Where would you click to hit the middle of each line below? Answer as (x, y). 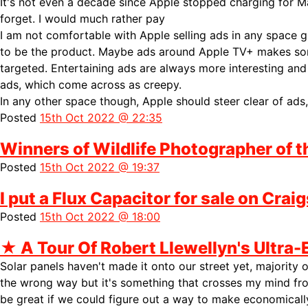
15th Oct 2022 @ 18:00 (100, 216)
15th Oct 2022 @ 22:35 (101, 117)
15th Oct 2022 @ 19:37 (100, 167)
